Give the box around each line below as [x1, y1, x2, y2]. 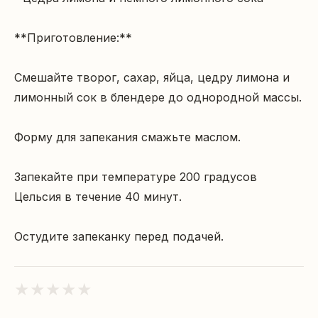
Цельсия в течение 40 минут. [14, 190, 182, 204]
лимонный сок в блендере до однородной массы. [14, 90, 302, 105]
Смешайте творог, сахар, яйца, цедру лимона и [14, 70, 290, 85]
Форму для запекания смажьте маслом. [14, 130, 241, 145]
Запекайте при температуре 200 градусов [14, 170, 257, 185]
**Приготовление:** [14, 31, 132, 45]
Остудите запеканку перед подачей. [14, 229, 224, 244]
